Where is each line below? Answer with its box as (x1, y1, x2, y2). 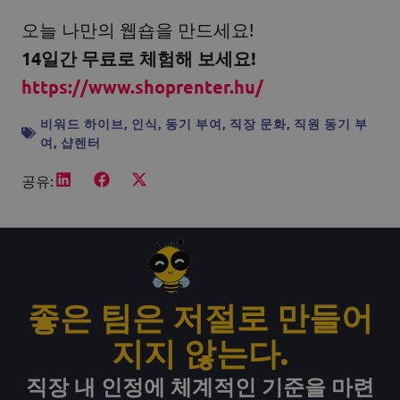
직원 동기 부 (294, 114, 368, 131)
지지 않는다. (112, 332, 288, 372)
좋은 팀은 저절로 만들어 (27, 296, 373, 337)
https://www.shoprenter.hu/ (21, 75, 263, 99)
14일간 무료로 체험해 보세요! (21, 46, 256, 71)
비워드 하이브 (40, 114, 124, 131)
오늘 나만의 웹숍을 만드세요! (21, 18, 259, 41)
